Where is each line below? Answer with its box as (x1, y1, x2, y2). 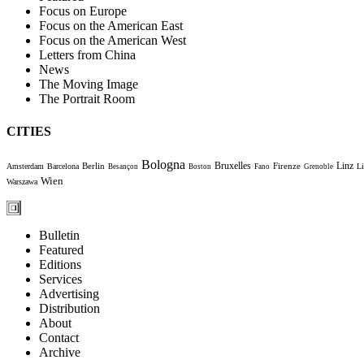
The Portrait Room (39, 92, 135, 106)
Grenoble (304, 162, 333, 171)
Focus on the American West (39, 33, 186, 48)
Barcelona (47, 161, 79, 171)
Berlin (82, 160, 105, 171)
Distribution (39, 301, 100, 315)
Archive (39, 344, 80, 359)
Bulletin (39, 227, 80, 242)
